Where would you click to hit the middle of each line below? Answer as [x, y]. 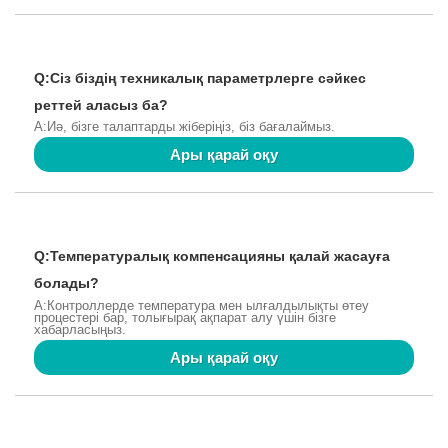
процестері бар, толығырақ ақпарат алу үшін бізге [185, 318]
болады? [66, 283]
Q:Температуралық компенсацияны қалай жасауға [212, 256]
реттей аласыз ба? [101, 104]
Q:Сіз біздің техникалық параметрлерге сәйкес [200, 77]
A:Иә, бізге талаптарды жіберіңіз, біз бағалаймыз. [184, 127]
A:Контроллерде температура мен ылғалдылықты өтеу [201, 306]
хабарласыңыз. [80, 330]
